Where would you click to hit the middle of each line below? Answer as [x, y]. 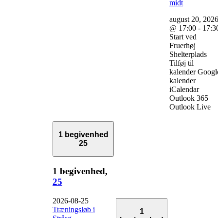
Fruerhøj [182, 45]
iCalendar [184, 89]
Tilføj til [182, 63]
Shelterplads [188, 54]
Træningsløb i [74, 209]
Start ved [183, 36]
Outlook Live [190, 107]
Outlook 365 [189, 98]
